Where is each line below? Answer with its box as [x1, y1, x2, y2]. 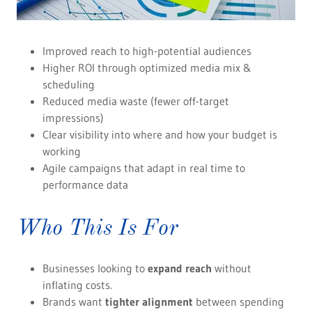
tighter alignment [104, 295, 193, 309]
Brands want [42, 295, 105, 309]
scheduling [42, 77, 95, 92]
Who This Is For [17, 218, 178, 241]
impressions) [42, 111, 104, 125]
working [42, 144, 81, 159]
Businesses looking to [42, 261, 148, 276]
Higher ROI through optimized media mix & [42, 61, 251, 75]
